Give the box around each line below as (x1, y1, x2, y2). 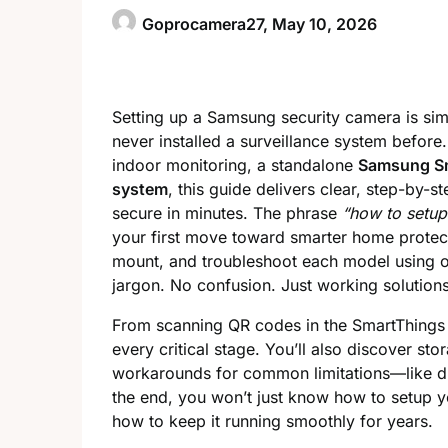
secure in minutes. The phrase (112, 203, 342, 224)
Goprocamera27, (142, 14, 272, 35)
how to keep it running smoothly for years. (112, 411, 433, 432)
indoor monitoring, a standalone (112, 155, 358, 176)
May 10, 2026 (272, 14, 377, 35)
